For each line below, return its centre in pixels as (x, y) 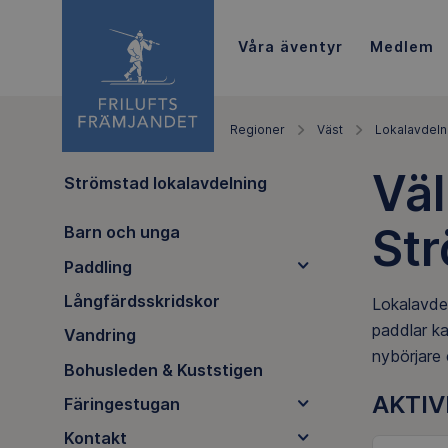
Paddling (97, 266)
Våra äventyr (290, 46)
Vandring (99, 335)
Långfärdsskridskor (141, 300)
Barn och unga (121, 232)
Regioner (257, 129)
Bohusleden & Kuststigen (163, 369)
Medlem (401, 46)
